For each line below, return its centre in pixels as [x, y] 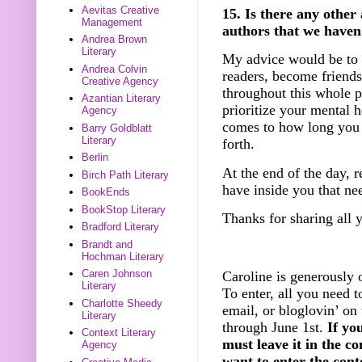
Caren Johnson [117, 274]
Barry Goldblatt [117, 128]
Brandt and [107, 244]
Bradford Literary [121, 227]
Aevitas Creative [121, 10]
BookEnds [106, 192]
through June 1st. [275, 327]
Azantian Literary [122, 99]
